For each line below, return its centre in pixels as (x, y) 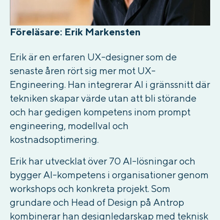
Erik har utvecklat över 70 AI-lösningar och (103, 161)
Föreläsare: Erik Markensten (75, 32)
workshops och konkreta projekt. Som (90, 189)
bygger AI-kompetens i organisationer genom (109, 175)
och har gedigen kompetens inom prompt (100, 112)
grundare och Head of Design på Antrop (97, 202)
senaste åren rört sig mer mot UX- (83, 71)
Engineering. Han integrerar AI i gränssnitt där (110, 84)
